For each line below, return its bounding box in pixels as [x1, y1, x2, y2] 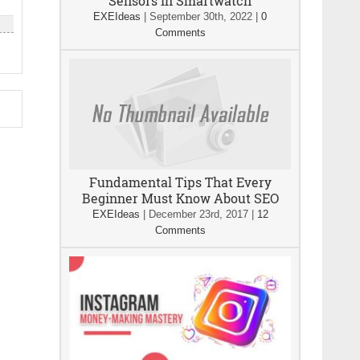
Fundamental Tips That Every [88, 174, 272, 190]
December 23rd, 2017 [148, 208, 248, 220]
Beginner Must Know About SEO [81, 190, 279, 207]
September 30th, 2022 [149, 10, 252, 22]
